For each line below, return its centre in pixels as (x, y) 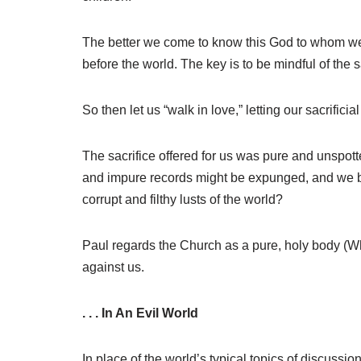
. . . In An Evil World (140, 313)
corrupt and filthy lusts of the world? (183, 199)
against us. (113, 267)
